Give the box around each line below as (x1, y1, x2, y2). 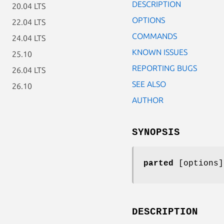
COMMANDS (132, 31, 177, 40)
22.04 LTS (12, 17, 45, 26)
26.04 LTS (12, 65, 45, 74)
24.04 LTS (12, 33, 45, 42)
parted (143, 158, 173, 168)
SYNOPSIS (132, 126, 180, 138)
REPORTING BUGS (132, 63, 197, 72)
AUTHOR (132, 95, 163, 104)
